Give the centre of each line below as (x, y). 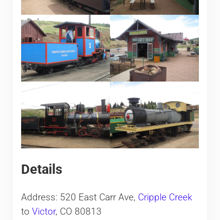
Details (41, 169)
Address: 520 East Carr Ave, (79, 198)
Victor (43, 212)
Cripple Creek (165, 198)
